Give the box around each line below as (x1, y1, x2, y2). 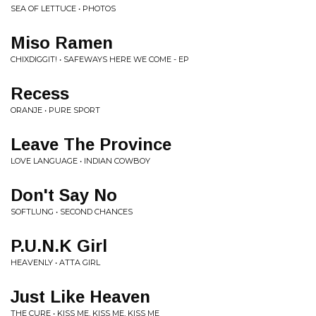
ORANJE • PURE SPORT (11, 105, 100, 115)
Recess (11, 84, 69, 103)
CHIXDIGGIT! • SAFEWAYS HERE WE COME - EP (11, 54, 189, 64)
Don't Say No (11, 186, 117, 205)
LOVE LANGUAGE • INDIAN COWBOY (11, 156, 150, 166)
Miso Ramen (11, 33, 113, 52)
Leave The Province (11, 135, 171, 154)
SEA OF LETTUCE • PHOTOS (11, 4, 116, 13)
